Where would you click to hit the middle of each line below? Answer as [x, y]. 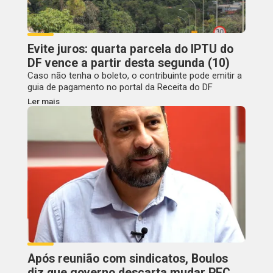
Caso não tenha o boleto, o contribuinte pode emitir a [134, 75]
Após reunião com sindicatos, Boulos [127, 258]
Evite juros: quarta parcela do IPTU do [130, 49]
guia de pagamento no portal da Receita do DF [120, 87]
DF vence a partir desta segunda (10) [128, 63]
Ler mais [43, 101]
